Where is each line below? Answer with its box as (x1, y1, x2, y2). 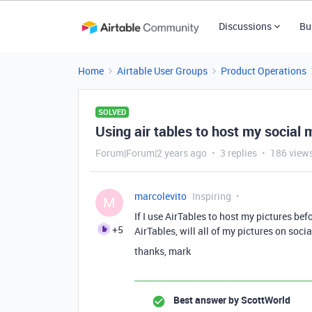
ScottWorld (239, 293, 290, 306)
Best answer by (173, 293, 239, 306)
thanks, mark (134, 244, 191, 258)
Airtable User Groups (117, 64, 208, 77)
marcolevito (134, 189, 187, 203)
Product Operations (221, 64, 306, 77)
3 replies (220, 146, 257, 159)
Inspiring (192, 189, 231, 203)
